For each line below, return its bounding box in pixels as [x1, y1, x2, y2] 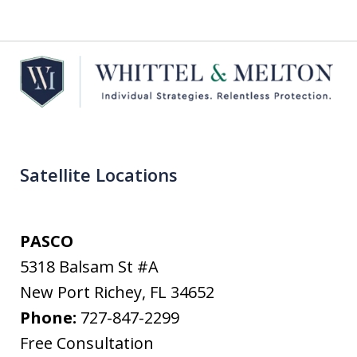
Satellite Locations [20, 163, 178, 187]
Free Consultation [20, 332, 154, 355]
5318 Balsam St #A [20, 256, 159, 278]
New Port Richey [20, 281, 142, 304]
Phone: [20, 307, 80, 329]
